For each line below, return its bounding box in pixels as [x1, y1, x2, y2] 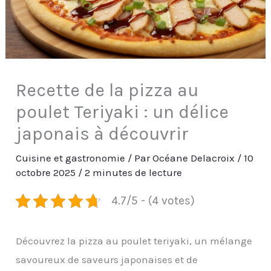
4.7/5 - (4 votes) [111, 194, 195, 208]
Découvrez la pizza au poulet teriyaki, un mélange [16, 235, 253, 247]
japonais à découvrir [16, 123, 189, 145]
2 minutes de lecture [85, 166, 183, 179]
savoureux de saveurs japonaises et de [16, 253, 198, 266]
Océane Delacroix [152, 152, 238, 165]
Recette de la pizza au [16, 79, 199, 102]
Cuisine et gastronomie [16, 152, 126, 165]
